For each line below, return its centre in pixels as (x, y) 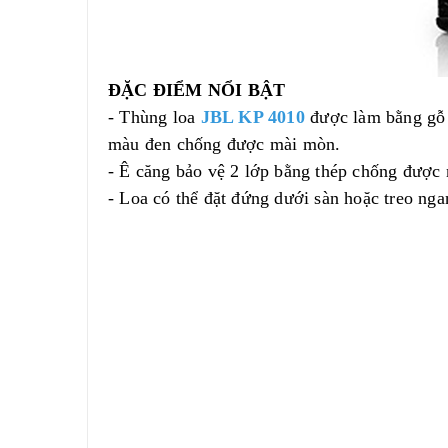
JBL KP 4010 (255, 117)
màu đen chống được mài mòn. (224, 144)
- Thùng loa (154, 117)
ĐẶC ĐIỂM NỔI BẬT (197, 90)
